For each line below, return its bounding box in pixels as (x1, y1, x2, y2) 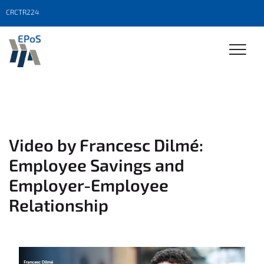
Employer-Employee (9, 174, 169, 195)
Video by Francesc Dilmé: (9, 134, 203, 155)
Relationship (9, 194, 108, 215)
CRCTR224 (6, 8, 39, 16)
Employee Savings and (9, 154, 184, 175)
